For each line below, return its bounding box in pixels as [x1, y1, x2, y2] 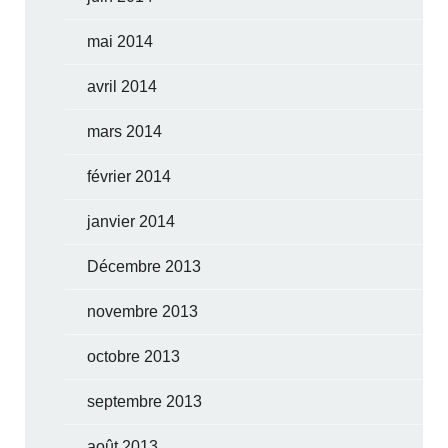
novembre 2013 [87, 302, 199, 320]
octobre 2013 [87, 347, 181, 365]
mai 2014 [87, 32, 154, 50]
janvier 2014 [87, 212, 176, 230]
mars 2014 [87, 122, 163, 140]
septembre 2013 [87, 392, 203, 410]
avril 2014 [87, 77, 158, 95]
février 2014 [87, 167, 172, 185]
